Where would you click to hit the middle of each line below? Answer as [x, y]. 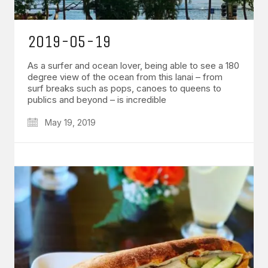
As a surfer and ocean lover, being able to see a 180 [133, 66]
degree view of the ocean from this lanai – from [125, 77]
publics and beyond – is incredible [97, 100]
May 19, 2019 [69, 123]
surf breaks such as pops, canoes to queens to [124, 89]
